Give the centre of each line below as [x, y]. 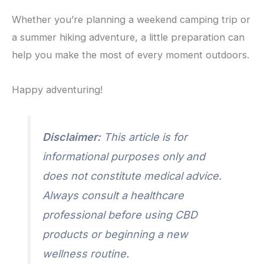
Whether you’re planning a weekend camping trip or [131, 20]
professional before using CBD [120, 214]
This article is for [144, 137]
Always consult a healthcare [113, 195]
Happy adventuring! [57, 90]
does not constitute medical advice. [132, 176]
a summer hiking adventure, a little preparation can [128, 37]
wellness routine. [86, 253]
